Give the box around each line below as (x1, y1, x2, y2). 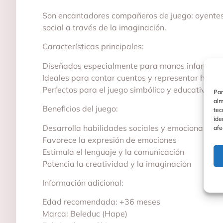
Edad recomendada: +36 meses (42, 197, 160, 207)
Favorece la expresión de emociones (42, 134, 177, 145)
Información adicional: (42, 177, 123, 188)
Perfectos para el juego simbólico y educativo (42, 84, 210, 95)
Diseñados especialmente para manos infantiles (42, 60, 221, 71)
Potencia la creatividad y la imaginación (42, 158, 191, 169)
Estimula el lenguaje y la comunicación (42, 146, 184, 157)
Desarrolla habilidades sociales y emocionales (42, 122, 214, 133)
